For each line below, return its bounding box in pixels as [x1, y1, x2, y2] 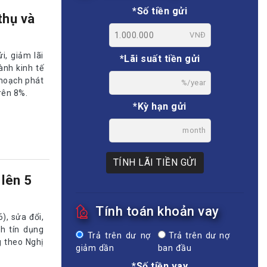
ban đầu [157, 243, 192, 253]
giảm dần [76, 243, 114, 253]
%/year [181, 77, 206, 87]
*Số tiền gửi [132, 5, 187, 17]
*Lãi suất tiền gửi [119, 52, 200, 64]
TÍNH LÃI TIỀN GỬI [113, 156, 197, 168]
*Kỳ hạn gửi [133, 100, 187, 112]
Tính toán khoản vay [95, 203, 219, 219]
